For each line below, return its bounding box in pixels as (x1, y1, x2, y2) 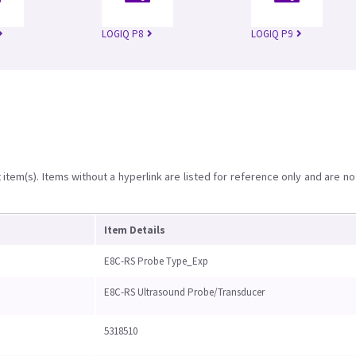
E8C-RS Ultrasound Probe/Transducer (104, 285, 265, 299)
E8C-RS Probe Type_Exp (104, 254, 208, 268)
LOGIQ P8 (102, 27, 143, 41)
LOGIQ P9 (251, 27, 292, 41)
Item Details (104, 223, 165, 237)
